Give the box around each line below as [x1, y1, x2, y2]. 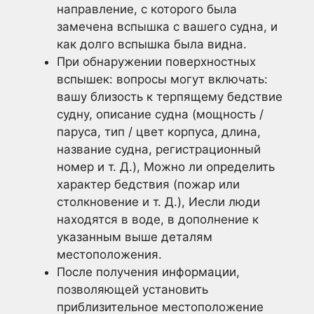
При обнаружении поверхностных [57, 55, 256, 69]
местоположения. [57, 247, 162, 261]
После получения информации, [57, 265, 240, 279]
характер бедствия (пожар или [57, 177, 240, 191]
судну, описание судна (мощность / [57, 107, 264, 121]
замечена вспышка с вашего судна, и [57, 20, 278, 34]
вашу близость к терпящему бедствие [57, 90, 282, 104]
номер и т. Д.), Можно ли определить [57, 160, 275, 174]
